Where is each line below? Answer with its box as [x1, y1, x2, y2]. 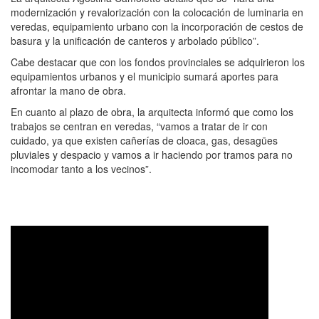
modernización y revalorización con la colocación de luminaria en [11, 5, 303, 20]
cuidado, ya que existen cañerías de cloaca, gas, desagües [11, 133, 278, 148]
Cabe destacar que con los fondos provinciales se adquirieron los [11, 55, 305, 70]
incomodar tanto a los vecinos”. [11, 162, 152, 177]
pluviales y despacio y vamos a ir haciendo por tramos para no [11, 147, 293, 162]
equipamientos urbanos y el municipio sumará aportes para [11, 69, 278, 84]
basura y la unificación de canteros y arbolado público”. [11, 33, 259, 48]
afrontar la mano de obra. [11, 83, 126, 98]
